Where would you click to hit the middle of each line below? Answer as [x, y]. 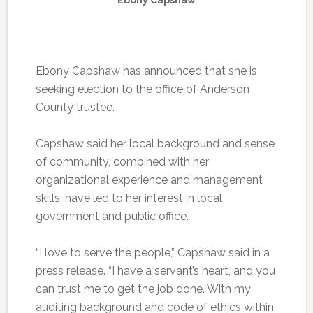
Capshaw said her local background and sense [155, 143]
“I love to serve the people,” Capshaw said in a [152, 252]
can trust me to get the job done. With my [143, 289]
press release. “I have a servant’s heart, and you [155, 270]
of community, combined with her [122, 161]
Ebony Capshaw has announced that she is [146, 71]
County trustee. [75, 107]
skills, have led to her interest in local [129, 198]
